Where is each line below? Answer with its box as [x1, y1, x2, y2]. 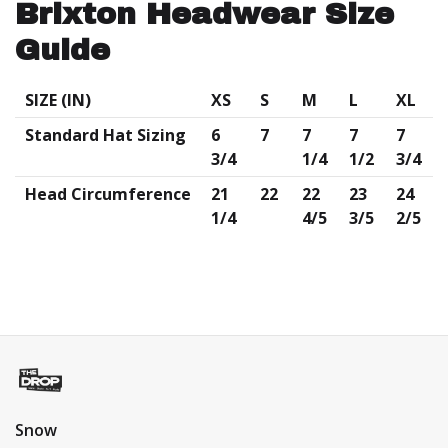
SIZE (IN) [25, 89, 91, 112]
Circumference [71, 183, 191, 206]
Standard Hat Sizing [25, 124, 186, 147]
